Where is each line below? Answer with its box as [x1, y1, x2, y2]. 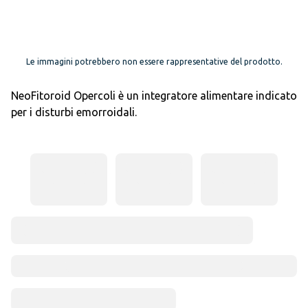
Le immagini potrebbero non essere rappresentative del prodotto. [25, 57, 283, 66]
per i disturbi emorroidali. [11, 106, 137, 118]
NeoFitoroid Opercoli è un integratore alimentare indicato [11, 89, 297, 102]
